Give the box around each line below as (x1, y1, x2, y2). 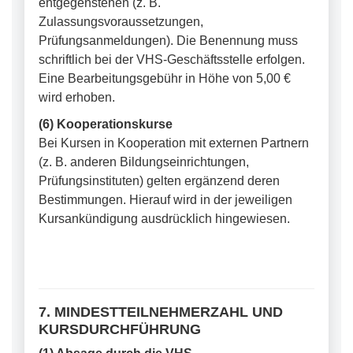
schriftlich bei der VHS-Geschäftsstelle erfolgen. (39, 53, 305, 66)
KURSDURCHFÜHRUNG (39, 321, 201, 337)
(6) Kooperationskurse (39, 117, 173, 131)
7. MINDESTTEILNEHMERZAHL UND (39, 303, 283, 320)
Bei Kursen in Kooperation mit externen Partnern (39, 136, 309, 150)
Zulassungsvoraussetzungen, (39, 15, 203, 28)
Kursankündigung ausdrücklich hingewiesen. (39, 212, 290, 225)
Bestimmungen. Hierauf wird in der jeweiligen (39, 193, 292, 206)
